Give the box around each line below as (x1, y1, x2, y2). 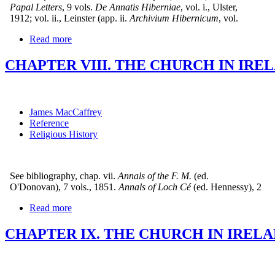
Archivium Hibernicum (130, 13, 219, 24)
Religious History (29, 129, 98, 140)
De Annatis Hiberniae (95, 2, 180, 13)
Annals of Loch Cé (118, 182, 191, 193)
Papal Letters (10, 2, 62, 13)
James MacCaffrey (29, 107, 102, 118)
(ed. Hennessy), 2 (193, 182, 261, 193)
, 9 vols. (62, 2, 93, 13)
